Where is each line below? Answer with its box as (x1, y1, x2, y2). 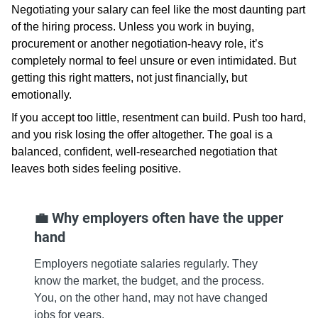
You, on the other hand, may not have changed (34, 292, 268, 305)
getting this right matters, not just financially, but (11, 72, 247, 84)
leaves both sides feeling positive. (11, 163, 181, 175)
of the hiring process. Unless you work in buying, (11, 21, 254, 33)
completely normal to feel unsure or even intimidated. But (11, 55, 296, 67)
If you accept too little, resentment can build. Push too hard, (11, 111, 306, 124)
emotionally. (11, 89, 72, 102)
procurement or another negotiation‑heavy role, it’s (11, 38, 263, 50)
